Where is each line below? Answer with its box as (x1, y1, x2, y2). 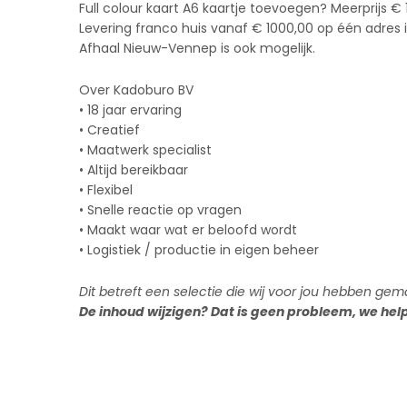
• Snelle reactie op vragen (79, 200, 242, 219)
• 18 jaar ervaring (79, 100, 182, 119)
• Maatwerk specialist (79, 140, 212, 159)
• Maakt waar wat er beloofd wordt (79, 220, 297, 239)
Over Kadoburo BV (79, 80, 194, 99)
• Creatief (79, 120, 140, 139)
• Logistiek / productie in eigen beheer (79, 240, 319, 259)
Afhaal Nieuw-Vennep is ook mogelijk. (79, 38, 315, 57)
